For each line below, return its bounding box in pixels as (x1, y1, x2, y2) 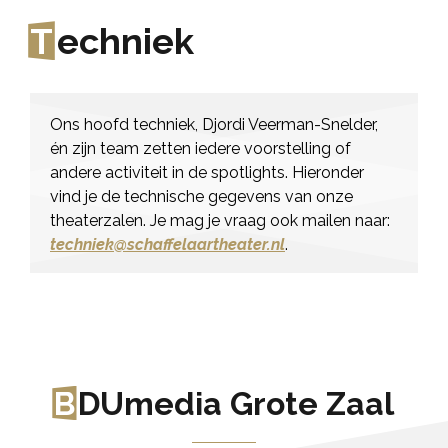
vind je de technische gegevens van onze (50, 186, 353, 206)
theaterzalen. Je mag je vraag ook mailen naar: (50, 210, 390, 230)
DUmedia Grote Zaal (78, 384, 395, 422)
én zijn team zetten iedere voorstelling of (50, 138, 351, 158)
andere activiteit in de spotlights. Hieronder (50, 162, 364, 182)
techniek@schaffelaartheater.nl (50, 234, 285, 254)
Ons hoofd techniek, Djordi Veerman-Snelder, (50, 114, 378, 134)
